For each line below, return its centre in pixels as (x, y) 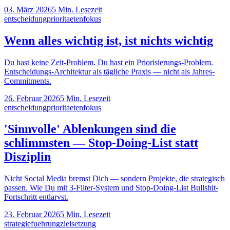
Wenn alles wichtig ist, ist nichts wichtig (109, 40)
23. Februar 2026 (32, 215)
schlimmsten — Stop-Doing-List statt (101, 143)
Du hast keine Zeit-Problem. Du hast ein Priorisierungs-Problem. (109, 62)
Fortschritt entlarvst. (36, 197)
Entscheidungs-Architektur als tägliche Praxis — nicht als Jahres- (109, 71)
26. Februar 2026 (32, 98)
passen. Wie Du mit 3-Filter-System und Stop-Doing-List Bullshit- (111, 188)
